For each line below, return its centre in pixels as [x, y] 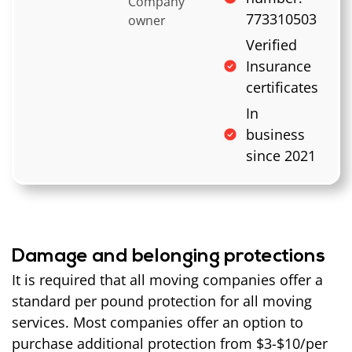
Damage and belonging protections [169, 257]
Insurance [279, 66]
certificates [282, 87]
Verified [271, 44]
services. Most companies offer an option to [158, 322]
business [275, 134]
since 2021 [281, 155]
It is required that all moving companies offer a [167, 279]
